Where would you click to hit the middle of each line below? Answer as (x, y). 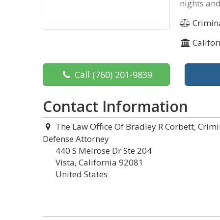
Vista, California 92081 (99, 162)
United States (82, 174)
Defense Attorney (76, 139)
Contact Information (115, 106)
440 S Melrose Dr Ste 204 (104, 151)
